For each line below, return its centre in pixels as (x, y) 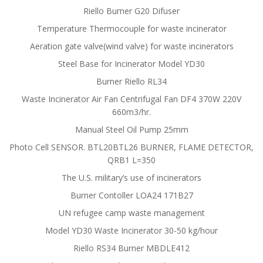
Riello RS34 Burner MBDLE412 (131, 248)
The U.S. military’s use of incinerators (131, 178)
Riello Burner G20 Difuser (131, 11)
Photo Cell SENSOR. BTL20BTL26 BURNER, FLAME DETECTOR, (131, 147)
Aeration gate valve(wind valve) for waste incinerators (131, 46)
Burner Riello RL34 (131, 81)
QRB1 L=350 (131, 160)
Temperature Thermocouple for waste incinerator (131, 28)
